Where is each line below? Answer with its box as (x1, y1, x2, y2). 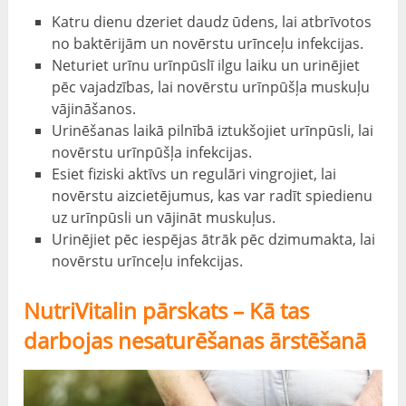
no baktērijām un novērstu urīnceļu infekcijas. (51, 34, 363, 54)
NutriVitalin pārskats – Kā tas (24, 295, 310, 325)
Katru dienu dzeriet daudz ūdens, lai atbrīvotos (51, 12, 372, 33)
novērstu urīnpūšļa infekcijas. (51, 142, 252, 163)
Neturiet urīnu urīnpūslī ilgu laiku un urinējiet (51, 55, 360, 76)
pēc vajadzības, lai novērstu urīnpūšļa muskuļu (51, 77, 370, 98)
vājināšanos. (51, 99, 136, 120)
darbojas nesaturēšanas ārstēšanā (24, 324, 367, 355)
